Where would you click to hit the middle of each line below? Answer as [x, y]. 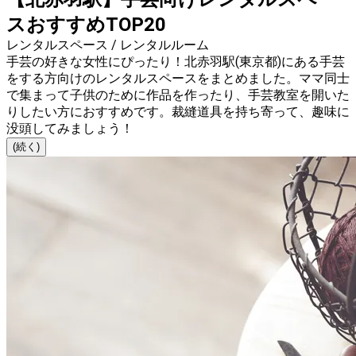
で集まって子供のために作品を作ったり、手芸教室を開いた [178, 95]
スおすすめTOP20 [86, 25]
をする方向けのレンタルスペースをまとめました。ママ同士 [178, 79]
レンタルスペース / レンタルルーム [108, 45]
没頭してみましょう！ [70, 129]
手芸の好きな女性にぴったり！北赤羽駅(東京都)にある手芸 [176, 62]
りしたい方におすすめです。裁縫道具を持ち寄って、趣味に [178, 112]
